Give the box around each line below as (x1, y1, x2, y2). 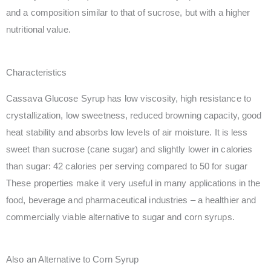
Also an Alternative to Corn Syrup (6, 253, 139, 264)
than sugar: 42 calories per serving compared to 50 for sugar (6, 160, 248, 171)
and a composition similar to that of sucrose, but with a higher (6, 7, 250, 18)
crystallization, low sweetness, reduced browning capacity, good (6, 109, 262, 120)
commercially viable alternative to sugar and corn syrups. (6, 211, 235, 222)
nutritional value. (6, 24, 71, 35)
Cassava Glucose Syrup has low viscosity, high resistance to (6, 93, 251, 103)
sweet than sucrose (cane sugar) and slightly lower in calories (6, 143, 253, 154)
